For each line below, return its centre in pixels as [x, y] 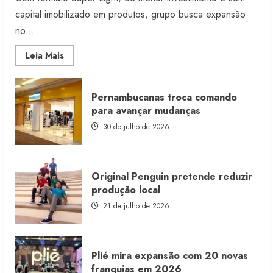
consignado [87, 132]
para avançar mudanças [146, 110]
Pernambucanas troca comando [164, 97]
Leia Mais [44, 56]
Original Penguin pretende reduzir [172, 176]
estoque [81, 123]
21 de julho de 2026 [135, 206]
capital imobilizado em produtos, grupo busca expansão [130, 15]
